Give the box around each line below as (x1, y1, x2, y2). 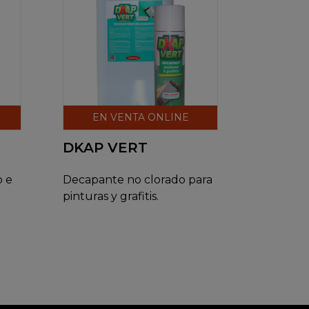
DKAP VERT (63, 139, 148, 156)
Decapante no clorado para (63, 173, 212, 186)
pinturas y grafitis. (63, 190, 159, 203)
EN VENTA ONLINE (92, 111, 189, 123)
